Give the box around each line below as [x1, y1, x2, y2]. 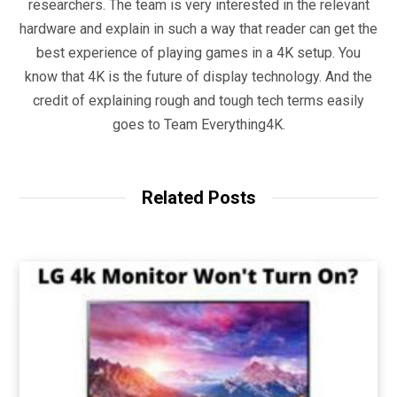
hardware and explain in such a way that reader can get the [19, 20, 378, 38]
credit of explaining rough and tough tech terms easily [33, 92, 364, 110]
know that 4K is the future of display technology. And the [25, 68, 372, 86]
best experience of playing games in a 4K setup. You [36, 44, 361, 62]
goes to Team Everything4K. [112, 116, 285, 134]
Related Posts [141, 187, 256, 209]
